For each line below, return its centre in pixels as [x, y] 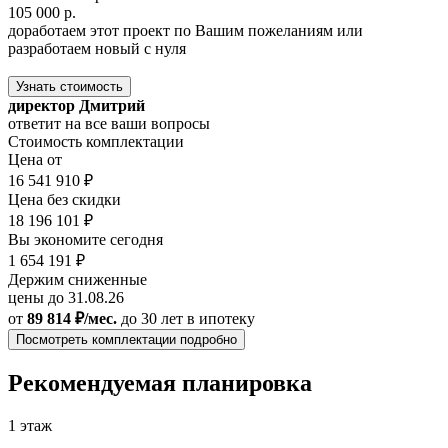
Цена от [35, 160]
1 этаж [30, 426]
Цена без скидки [64, 200]
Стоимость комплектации [96, 142]
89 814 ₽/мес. [72, 319]
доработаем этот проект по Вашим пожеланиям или [185, 31]
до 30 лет [152, 319]
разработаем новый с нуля [97, 49]
